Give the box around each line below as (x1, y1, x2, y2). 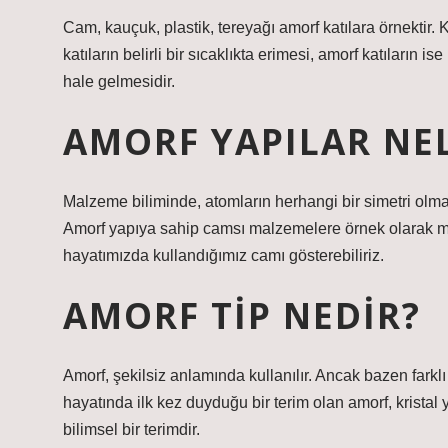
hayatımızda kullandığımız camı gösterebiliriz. (63, 247, 384, 264)
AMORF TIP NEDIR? (63, 291, 421, 339)
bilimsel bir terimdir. (63, 421, 200, 438)
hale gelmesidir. (63, 73, 175, 90)
